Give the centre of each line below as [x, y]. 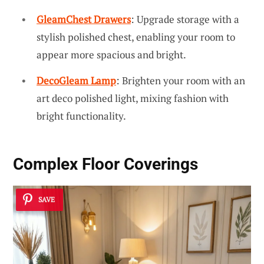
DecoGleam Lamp [76, 80]
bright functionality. [81, 115]
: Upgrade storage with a [185, 19]
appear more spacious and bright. [111, 55]
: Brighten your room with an [181, 80]
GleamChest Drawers [84, 19]
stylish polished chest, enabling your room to [136, 37]
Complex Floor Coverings [105, 164]
